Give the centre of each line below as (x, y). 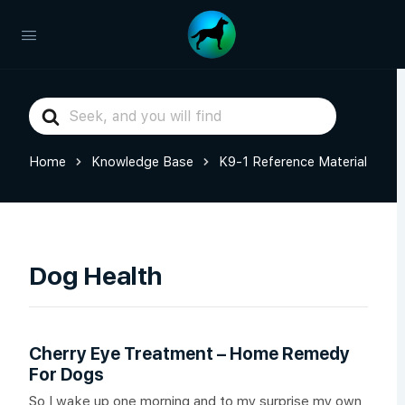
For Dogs (66, 375)
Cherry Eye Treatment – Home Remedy (189, 354)
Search (53, 108)
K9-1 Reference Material (293, 161)
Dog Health (95, 276)
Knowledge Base (142, 161)
